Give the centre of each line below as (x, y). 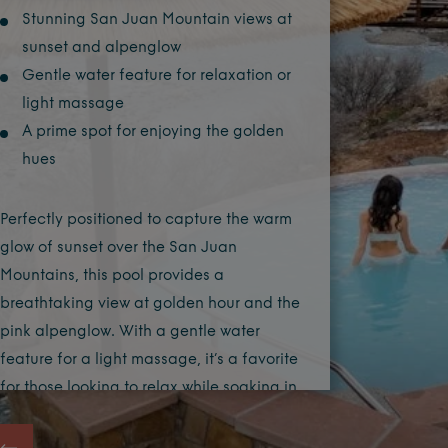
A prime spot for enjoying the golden (152, 132)
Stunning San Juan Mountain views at (156, 20)
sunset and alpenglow (101, 48)
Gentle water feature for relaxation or (156, 76)
